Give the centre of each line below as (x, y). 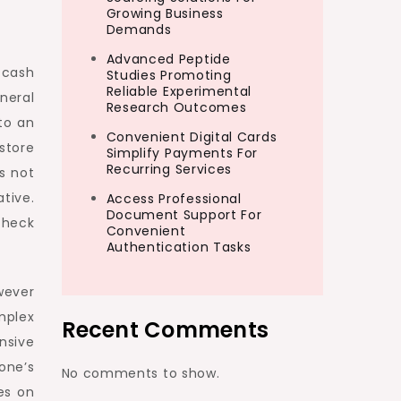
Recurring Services (169, 169)
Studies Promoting (169, 75)
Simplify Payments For (182, 153)
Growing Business (165, 13)
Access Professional (174, 199)
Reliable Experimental (179, 91)
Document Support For (184, 215)
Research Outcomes (176, 107)
